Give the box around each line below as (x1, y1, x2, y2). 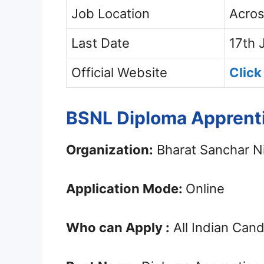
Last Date (71, 35, 130, 51)
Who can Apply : (66, 220, 170, 236)
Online (186, 181, 225, 197)
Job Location (71, 6, 150, 22)
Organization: (66, 142, 153, 158)
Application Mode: (66, 181, 186, 197)
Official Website (71, 65, 167, 81)
